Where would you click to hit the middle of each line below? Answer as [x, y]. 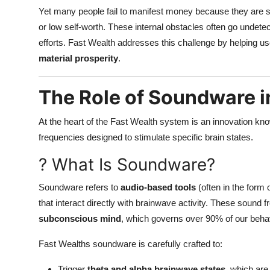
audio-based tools [158, 187]
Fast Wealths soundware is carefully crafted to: [130, 244]
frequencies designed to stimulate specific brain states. [146, 137]
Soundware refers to [80, 187]
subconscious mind [80, 219]
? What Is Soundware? [127, 165]
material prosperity [78, 58]
